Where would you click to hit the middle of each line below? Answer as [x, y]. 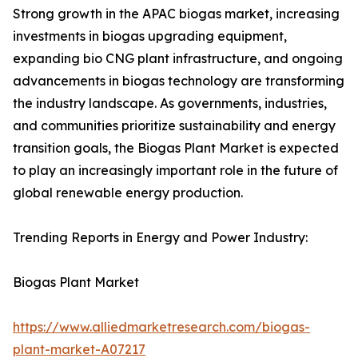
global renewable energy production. [128, 193]
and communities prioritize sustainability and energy [174, 126]
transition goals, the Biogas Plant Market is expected [176, 148]
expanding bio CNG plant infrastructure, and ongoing [178, 59]
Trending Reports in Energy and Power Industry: [160, 238]
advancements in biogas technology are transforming [179, 81]
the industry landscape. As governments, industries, [170, 103]
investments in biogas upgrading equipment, [150, 36]
